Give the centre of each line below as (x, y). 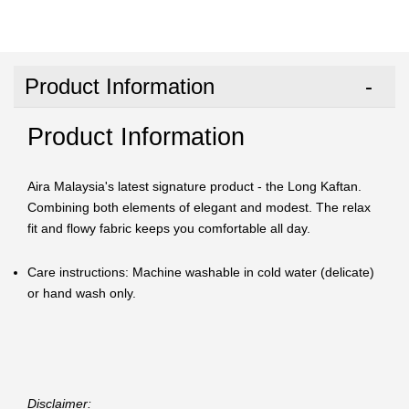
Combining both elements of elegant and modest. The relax (199, 208)
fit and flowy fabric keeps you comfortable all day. (169, 229)
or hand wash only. (82, 294)
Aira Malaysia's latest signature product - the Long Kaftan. (194, 187)
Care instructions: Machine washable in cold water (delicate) (201, 273)
